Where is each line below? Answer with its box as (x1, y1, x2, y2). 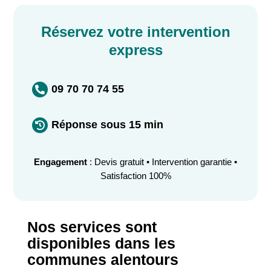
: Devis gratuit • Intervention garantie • (87, 157, 237, 168)
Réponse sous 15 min (51, 119, 163, 131)
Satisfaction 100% (100, 171, 171, 181)
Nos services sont (27, 218, 157, 236)
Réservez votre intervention (41, 24, 230, 41)
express (108, 42, 163, 59)
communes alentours (27, 251, 178, 269)
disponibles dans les (27, 235, 175, 252)
